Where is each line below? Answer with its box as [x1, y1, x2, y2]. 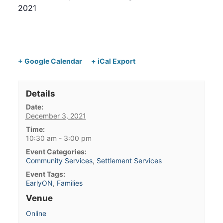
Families [56, 179, 83, 188]
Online [25, 209, 46, 218]
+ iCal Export [91, 57, 135, 66]
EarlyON [25, 179, 53, 188]
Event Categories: [25, 147, 87, 156]
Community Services [25, 156, 93, 165]
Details [25, 89, 55, 99]
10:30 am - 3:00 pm [25, 134, 92, 143]
